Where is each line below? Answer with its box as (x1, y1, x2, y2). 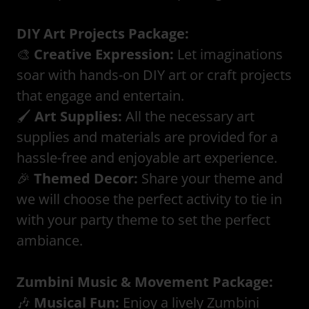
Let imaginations (174, 45, 283, 63)
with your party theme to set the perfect (17, 210, 270, 229)
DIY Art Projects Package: (17, 24, 189, 43)
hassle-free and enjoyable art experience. (17, 148, 277, 167)
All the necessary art (122, 107, 255, 126)
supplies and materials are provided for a (17, 128, 278, 146)
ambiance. (17, 231, 83, 250)
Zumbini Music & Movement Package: (17, 272, 273, 291)
